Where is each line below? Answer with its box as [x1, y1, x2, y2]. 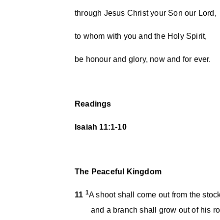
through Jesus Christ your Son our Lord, [75, 9, 217, 17]
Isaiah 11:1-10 [75, 123, 127, 131]
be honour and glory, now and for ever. [75, 55, 211, 63]
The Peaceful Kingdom [75, 167, 162, 176]
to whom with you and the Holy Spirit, [75, 32, 207, 40]
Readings [75, 100, 111, 108]
